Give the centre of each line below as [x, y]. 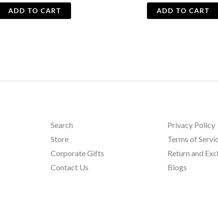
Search [62, 125]
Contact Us [69, 167]
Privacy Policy [191, 125]
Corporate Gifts [77, 153]
